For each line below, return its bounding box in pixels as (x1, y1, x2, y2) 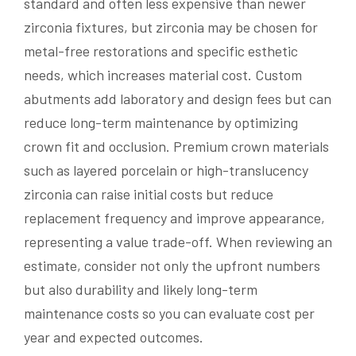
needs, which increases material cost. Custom (24, 65, 302, 83)
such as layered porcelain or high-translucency (24, 161, 308, 179)
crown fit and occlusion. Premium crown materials (24, 137, 329, 155)
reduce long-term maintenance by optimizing (24, 113, 298, 131)
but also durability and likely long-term (24, 280, 257, 298)
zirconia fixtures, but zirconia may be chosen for (24, 17, 318, 36)
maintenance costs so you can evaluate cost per (24, 304, 315, 322)
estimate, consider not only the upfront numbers (24, 256, 320, 274)
